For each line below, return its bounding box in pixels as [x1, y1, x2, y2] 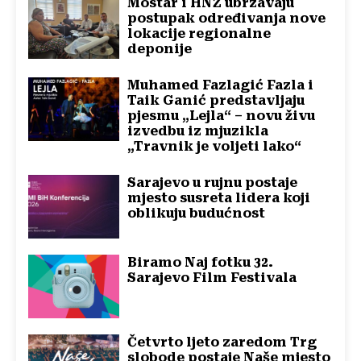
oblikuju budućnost [127, 205, 266, 221]
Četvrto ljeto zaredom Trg [127, 334, 317, 351]
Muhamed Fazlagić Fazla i [127, 77, 314, 93]
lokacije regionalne [127, 25, 272, 41]
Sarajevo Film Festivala [127, 270, 297, 286]
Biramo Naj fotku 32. [127, 255, 274, 271]
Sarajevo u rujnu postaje [127, 174, 298, 190]
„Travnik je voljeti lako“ [127, 138, 302, 154]
